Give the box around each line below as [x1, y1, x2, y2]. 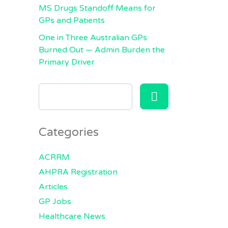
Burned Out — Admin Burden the [39, 45, 165, 55]
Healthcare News [39, 211, 105, 221]
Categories [39, 125, 99, 139]
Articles [39, 182, 68, 192]
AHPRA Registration [39, 167, 118, 177]
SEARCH [38, 83, 70, 92]
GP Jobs [39, 196, 71, 207]
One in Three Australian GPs [39, 33, 147, 43]
